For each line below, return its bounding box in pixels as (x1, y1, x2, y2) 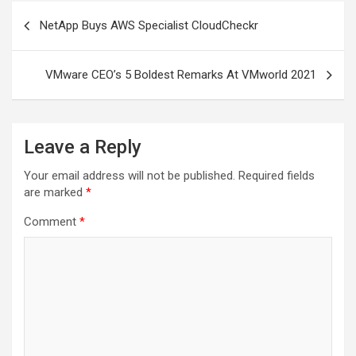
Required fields (238, 168, 315, 184)
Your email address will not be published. (24, 168, 235, 184)
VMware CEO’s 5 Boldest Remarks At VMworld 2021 (45, 68, 316, 83)
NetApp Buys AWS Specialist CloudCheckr (40, 18, 258, 33)
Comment (24, 215, 79, 230)
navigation (11, 27, 104, 51)
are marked (24, 185, 86, 200)
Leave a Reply (24, 136, 141, 159)
